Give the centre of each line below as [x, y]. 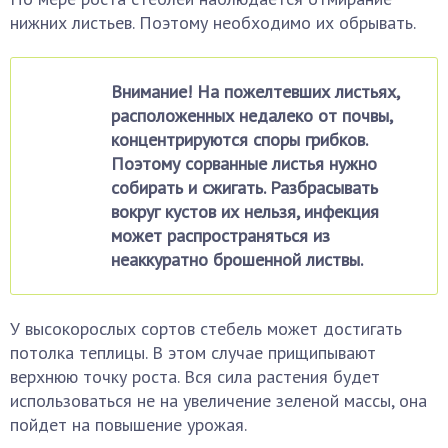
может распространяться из [220, 235]
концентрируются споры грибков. [239, 139]
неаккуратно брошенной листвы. [237, 259]
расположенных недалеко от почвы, [251, 115]
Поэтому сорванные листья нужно [244, 163]
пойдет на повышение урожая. [128, 424]
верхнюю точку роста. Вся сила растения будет [195, 376]
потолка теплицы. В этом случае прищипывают [193, 352]
